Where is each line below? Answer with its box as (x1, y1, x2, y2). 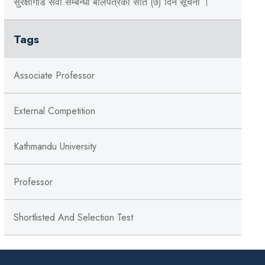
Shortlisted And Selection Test (13, 210, 133, 224)
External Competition (13, 104, 95, 118)
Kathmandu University (13, 139, 96, 153)
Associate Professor (13, 68, 95, 82)
